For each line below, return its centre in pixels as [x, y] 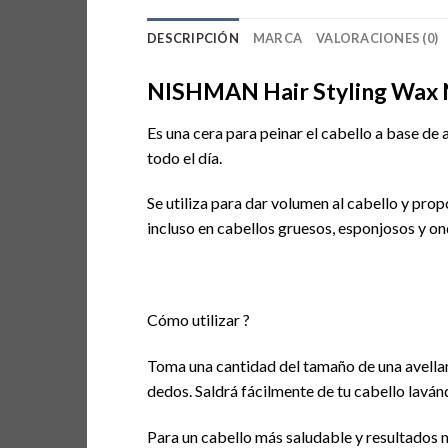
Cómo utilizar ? [198, 320]
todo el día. [184, 157]
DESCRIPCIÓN [193, 37]
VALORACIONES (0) [377, 37]
